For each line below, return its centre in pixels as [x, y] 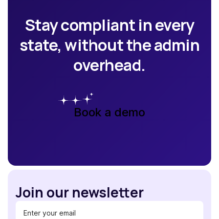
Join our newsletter [80, 192]
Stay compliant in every [109, 25]
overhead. [109, 65]
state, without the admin [109, 45]
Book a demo [109, 112]
